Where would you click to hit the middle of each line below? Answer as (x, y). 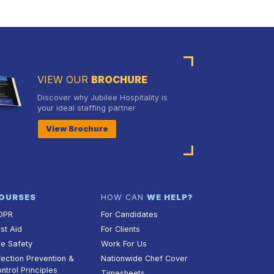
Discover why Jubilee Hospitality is (102, 98)
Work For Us (124, 244)
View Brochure (77, 129)
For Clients (120, 229)
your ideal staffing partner (87, 108)
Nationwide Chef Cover (144, 259)
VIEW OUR (64, 80)
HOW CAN (124, 198)
